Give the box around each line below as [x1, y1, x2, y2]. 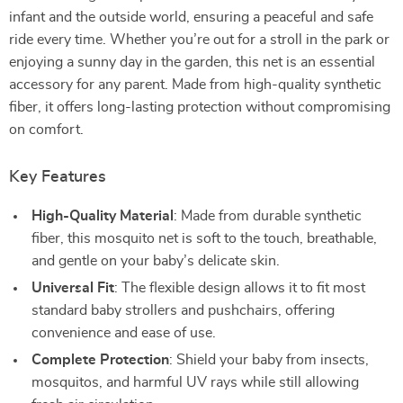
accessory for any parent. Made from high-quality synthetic [9, 77, 381, 92]
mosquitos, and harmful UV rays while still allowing [31, 375, 359, 390]
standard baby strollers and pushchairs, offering [31, 303, 335, 318]
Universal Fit [31, 281, 114, 295]
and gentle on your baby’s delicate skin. [31, 254, 280, 268]
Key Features [9, 169, 106, 185]
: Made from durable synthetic [174, 209, 362, 223]
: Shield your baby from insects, [169, 353, 369, 367]
